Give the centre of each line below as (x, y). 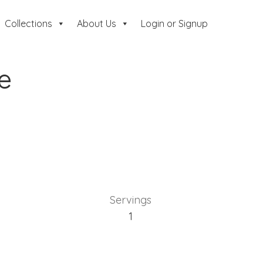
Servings (131, 200)
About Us (96, 23)
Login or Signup (174, 23)
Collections (28, 23)
